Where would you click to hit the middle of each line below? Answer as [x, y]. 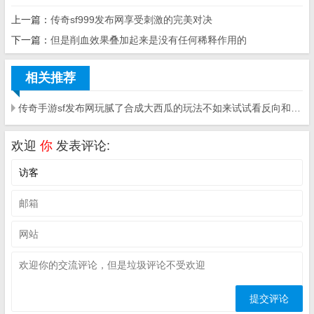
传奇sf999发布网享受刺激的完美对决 [131, 20]
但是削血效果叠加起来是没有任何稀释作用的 [149, 40]
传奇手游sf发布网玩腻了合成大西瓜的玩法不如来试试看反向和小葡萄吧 [296, 108]
